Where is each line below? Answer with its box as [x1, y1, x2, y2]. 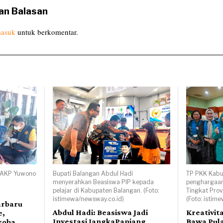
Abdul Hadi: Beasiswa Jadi [53, 208, 148, 218]
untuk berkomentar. [15, 26, 78, 37]
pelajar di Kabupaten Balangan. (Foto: [53, 187, 160, 195]
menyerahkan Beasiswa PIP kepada [53, 178, 154, 186]
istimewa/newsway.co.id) [53, 195, 124, 203]
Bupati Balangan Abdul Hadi [53, 170, 133, 178]
